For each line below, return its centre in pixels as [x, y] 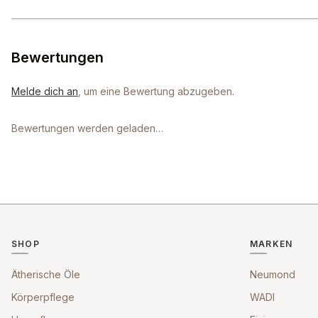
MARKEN [272, 244]
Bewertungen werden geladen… [87, 128]
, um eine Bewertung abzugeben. [156, 91]
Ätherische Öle [46, 274]
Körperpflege [43, 297]
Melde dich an [45, 91]
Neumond [273, 274]
